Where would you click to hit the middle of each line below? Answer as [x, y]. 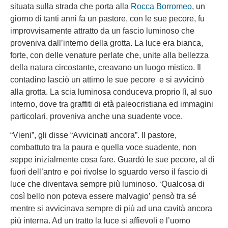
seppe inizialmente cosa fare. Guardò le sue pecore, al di [112, 159]
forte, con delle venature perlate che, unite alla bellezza [109, 55]
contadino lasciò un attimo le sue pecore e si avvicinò [107, 80]
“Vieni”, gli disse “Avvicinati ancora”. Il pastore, [93, 135]
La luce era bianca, [169, 43]
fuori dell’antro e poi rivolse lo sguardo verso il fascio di [109, 172]
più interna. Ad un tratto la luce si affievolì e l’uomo [100, 220]
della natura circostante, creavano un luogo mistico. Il [106, 68]
